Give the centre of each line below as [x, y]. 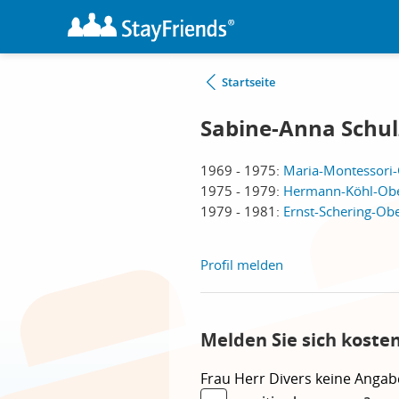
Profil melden [242, 265]
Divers [292, 379]
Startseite [248, 82]
